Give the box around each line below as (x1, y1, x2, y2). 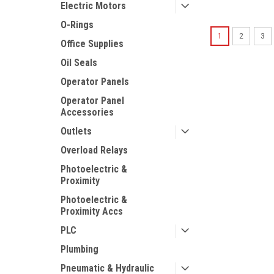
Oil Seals (61, 57, 97, 68)
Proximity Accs (61, 206, 123, 217)
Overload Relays (61, 144, 128, 156)
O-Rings (61, 19, 94, 31)
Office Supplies (61, 38, 124, 50)
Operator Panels (61, 76, 129, 87)
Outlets (61, 125, 92, 137)
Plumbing (61, 243, 98, 255)
